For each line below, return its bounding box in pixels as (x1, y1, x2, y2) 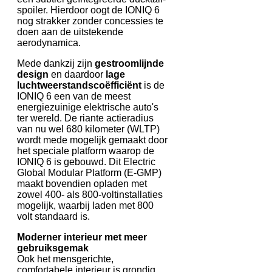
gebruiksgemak (17, 242, 89, 253)
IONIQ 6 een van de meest (17, 90, 131, 101)
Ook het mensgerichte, (17, 253, 114, 264)
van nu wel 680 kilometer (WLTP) (17, 123, 160, 134)
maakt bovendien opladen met (17, 178, 147, 189)
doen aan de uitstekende (17, 26, 123, 37)
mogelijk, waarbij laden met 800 (17, 200, 154, 211)
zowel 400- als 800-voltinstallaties (17, 189, 163, 200)
